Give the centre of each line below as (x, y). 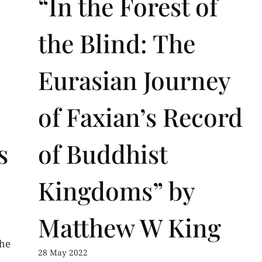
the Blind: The (117, 43)
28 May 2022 (63, 252)
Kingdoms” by (117, 191)
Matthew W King (130, 227)
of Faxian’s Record (141, 117)
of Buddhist (103, 154)
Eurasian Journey (135, 80)
